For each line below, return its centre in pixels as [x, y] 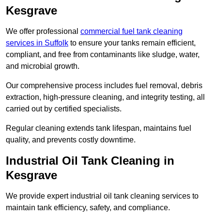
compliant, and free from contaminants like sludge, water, [103, 55]
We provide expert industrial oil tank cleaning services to [102, 196]
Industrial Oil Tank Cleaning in [90, 161]
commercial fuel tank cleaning [132, 31]
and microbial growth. [43, 66]
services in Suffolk [37, 43]
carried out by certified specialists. [64, 109]
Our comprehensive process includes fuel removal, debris [104, 86]
